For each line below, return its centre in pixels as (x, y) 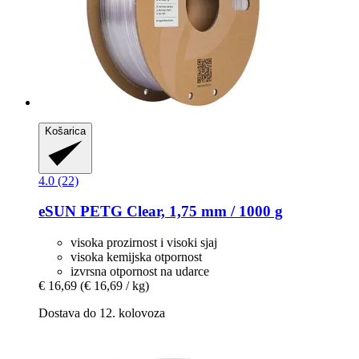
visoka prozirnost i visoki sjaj (144, 243)
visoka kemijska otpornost (136, 257)
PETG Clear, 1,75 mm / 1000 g (179, 212)
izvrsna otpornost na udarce (140, 272)
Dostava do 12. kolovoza (102, 313)
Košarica (65, 131)
